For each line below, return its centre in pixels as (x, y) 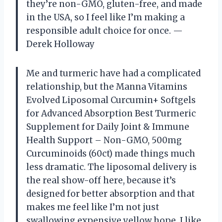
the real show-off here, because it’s (101, 180)
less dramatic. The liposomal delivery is (111, 167)
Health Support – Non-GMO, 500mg (104, 140)
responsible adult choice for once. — (105, 30)
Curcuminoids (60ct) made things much (111, 153)
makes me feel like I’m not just (93, 207)
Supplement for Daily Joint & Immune (108, 127)
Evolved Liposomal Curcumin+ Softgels (111, 100)
